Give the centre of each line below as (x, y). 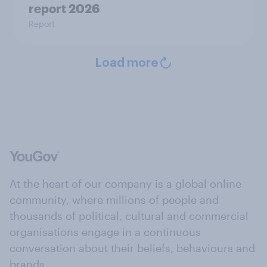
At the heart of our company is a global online (125, 184)
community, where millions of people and (114, 200)
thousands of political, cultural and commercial (129, 216)
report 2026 (64, 8)
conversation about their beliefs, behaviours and (132, 248)
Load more (126, 63)
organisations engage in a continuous (105, 232)
